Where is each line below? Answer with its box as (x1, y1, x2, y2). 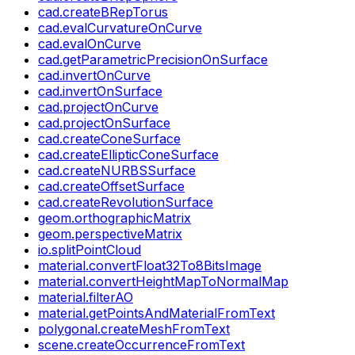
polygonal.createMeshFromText (38, 320, 230, 337)
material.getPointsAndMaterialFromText (38, 304, 275, 321)
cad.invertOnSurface (38, 82, 162, 99)
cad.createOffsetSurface (38, 177, 185, 194)
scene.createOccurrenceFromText (38, 336, 245, 353)
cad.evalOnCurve (38, 35, 141, 52)
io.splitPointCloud (38, 241, 141, 258)
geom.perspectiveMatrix (38, 225, 182, 242)
